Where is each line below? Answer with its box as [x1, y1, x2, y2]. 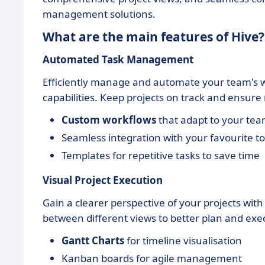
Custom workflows [62, 113, 156, 127]
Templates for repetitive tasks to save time [62, 148, 260, 162]
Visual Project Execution [43, 173, 163, 187]
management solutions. [43, 7, 156, 21]
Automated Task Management [43, 53, 193, 66]
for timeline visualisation [124, 234, 242, 247]
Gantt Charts [62, 234, 124, 247]
